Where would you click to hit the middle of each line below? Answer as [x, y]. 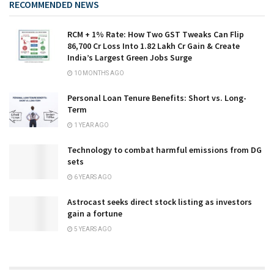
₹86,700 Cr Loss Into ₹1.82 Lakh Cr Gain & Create [154, 46]
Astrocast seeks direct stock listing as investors [160, 202]
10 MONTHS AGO [98, 73]
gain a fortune [95, 213]
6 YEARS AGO [92, 177]
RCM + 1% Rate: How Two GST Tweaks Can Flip [156, 34]
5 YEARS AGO [92, 229]
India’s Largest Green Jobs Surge [130, 57]
